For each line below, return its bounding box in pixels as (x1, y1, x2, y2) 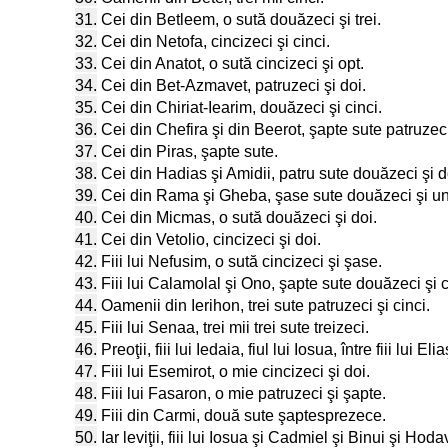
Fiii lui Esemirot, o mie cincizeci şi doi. (101, 363, 370, 380)
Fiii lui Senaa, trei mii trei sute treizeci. (101, 319, 369, 336)
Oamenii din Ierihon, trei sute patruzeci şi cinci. (101, 297, 430, 314)
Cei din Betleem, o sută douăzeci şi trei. (101, 11, 381, 28)
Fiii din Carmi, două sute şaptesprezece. (101, 407, 386, 424)
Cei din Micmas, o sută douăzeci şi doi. (101, 209, 377, 226)
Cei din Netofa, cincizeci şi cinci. (101, 33, 330, 50)
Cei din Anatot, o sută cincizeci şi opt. (101, 55, 364, 72)
